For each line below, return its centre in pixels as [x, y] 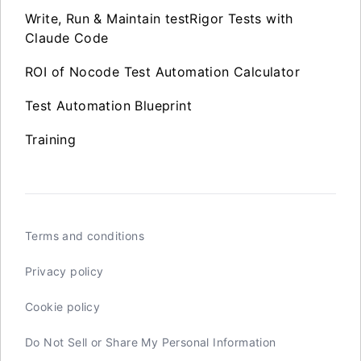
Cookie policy [63, 306]
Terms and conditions [85, 235]
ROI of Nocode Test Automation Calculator [162, 71]
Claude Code [67, 37]
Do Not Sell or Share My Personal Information [151, 342]
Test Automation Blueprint [108, 105]
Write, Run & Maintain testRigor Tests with [159, 18]
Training [51, 139]
